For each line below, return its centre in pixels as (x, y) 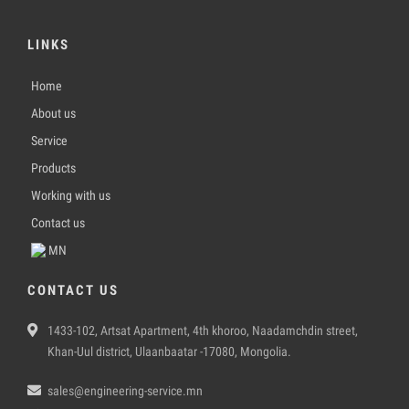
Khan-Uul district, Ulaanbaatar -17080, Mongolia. (169, 352)
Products (53, 168)
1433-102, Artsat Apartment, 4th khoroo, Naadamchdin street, (203, 331)
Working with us (71, 196)
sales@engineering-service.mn (125, 391)
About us (53, 114)
